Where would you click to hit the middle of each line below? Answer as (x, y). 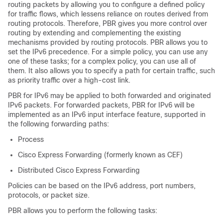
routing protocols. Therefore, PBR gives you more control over (108, 23)
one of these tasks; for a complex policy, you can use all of (102, 61)
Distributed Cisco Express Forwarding (79, 170)
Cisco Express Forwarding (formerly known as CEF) (100, 155)
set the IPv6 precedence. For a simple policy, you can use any (108, 52)
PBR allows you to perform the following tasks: (83, 211)
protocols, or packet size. (49, 195)
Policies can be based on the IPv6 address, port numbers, (102, 186)
